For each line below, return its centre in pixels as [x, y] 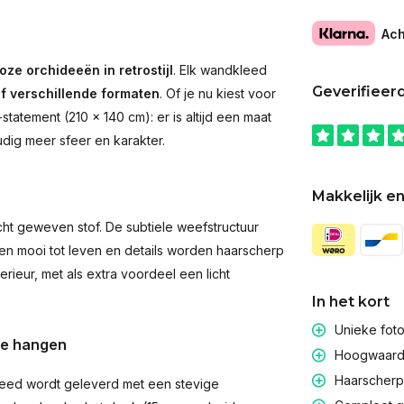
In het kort [350, 302]
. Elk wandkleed [220, 70]
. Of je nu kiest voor [218, 93]
